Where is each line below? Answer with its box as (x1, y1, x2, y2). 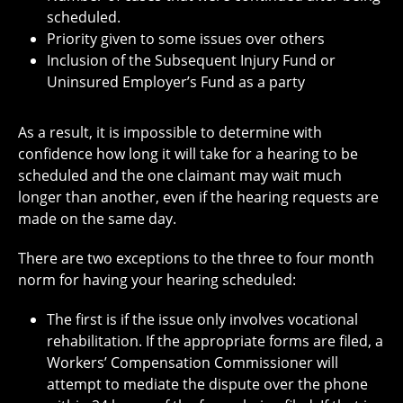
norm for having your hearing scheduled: (18, 269, 296, 290)
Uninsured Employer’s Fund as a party (47, 71, 305, 92)
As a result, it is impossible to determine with (18, 121, 322, 142)
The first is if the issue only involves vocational (47, 309, 358, 329)
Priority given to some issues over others (47, 28, 325, 49)
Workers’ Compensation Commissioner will (47, 352, 338, 372)
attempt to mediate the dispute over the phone (47, 373, 368, 394)
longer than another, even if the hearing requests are (18, 186, 379, 207)
